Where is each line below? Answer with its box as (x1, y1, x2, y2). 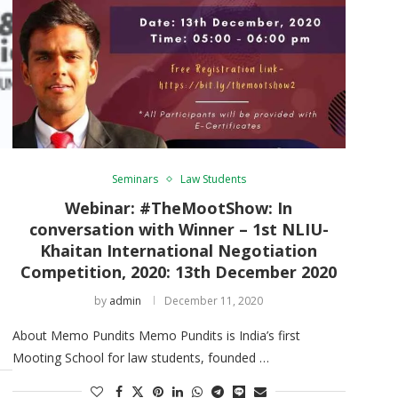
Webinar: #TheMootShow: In (65, 196, 293, 219)
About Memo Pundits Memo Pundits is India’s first (12, 326, 300, 344)
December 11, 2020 (164, 292, 264, 308)
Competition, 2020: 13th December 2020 (20, 260, 338, 283)
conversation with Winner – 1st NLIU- (28, 218, 329, 240)
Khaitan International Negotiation (40, 239, 318, 261)
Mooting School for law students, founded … (12, 348, 269, 366)
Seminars (111, 171, 158, 187)
